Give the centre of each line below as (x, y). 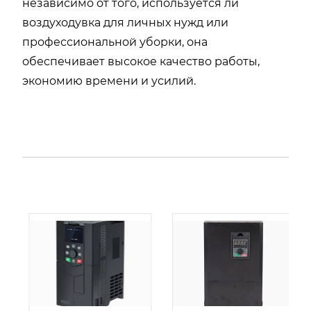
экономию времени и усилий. (109, 81)
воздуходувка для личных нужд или (125, 23)
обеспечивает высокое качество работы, (141, 61)
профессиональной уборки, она (115, 42)
